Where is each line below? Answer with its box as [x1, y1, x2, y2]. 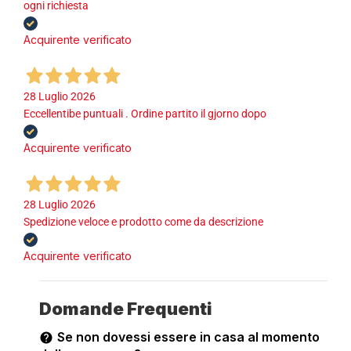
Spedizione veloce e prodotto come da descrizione [24, 215, 263, 228]
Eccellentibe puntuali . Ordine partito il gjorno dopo [24, 107, 266, 120]
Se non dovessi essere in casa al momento [57, 328, 320, 345]
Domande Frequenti [39, 298, 212, 319]
